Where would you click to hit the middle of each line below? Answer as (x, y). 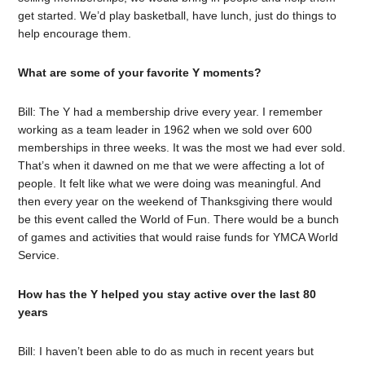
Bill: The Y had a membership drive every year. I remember (171, 111)
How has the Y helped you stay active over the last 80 (167, 294)
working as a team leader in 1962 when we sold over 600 (165, 129)
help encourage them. (75, 33)
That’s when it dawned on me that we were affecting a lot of (172, 165)
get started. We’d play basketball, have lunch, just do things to (178, 15)
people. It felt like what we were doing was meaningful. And (170, 183)
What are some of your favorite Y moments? (140, 72)
